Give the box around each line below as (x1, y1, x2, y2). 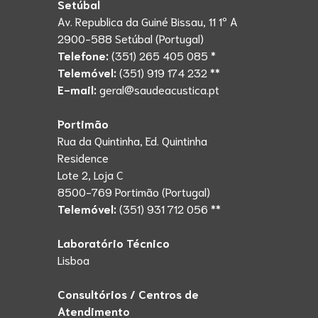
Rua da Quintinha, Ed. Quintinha (57, 132, 207, 148)
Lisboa (57, 251, 89, 267)
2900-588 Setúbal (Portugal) (57, 30, 204, 45)
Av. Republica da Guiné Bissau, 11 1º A (57, 13, 238, 28)
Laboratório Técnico (57, 234, 170, 250)
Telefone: (57, 47, 109, 62)
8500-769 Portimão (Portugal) (57, 183, 210, 199)
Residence (57, 149, 109, 165)
